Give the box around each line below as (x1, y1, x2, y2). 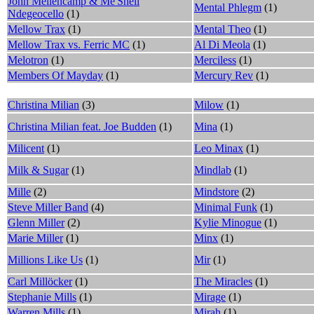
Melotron (8, 53, 48, 66)
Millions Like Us (8, 253, 83, 266)
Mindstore (194, 185, 239, 198)
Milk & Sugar (8, 163, 69, 176)
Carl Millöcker (8, 275, 72, 287)
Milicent (8, 142, 44, 154)
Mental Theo (194, 22, 251, 35)
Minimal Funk (194, 200, 257, 213)
